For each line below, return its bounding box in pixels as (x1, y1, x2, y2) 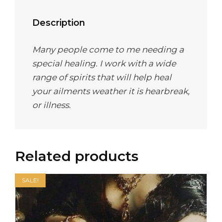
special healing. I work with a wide (32, 58, 176, 68)
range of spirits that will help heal (32, 72, 171, 82)
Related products (15, 147, 138, 165)
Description (32, 17, 85, 28)
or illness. (32, 100, 71, 110)
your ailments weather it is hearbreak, (32, 86, 190, 96)
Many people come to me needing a (32, 44, 184, 55)
